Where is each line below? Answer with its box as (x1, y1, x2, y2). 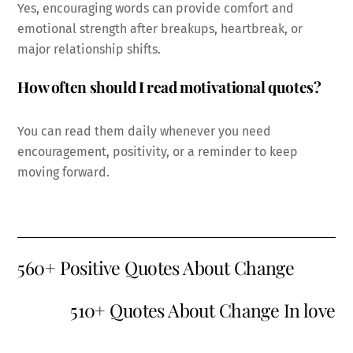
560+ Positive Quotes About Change (17, 255, 295, 281)
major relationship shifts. (17, 42, 162, 58)
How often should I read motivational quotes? (17, 76, 321, 98)
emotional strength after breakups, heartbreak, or (17, 21, 303, 37)
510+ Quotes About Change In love (70, 298, 336, 323)
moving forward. (17, 164, 110, 180)
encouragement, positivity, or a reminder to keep (17, 143, 299, 159)
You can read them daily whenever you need (17, 123, 272, 139)
